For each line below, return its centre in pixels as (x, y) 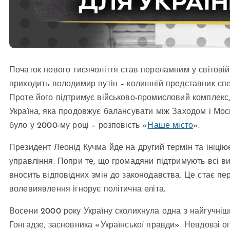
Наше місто (170, 126)
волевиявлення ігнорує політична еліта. (88, 189)
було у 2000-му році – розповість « (79, 126)
